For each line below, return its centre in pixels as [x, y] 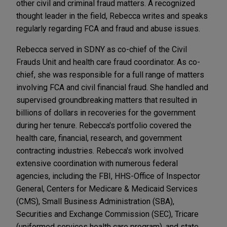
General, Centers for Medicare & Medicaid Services [107, 189]
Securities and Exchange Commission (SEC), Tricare [107, 214]
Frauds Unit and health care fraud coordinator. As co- [108, 62]
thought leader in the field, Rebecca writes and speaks [112, 16]
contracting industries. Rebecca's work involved [100, 151]
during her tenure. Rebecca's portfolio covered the [104, 126]
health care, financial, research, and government [99, 138]
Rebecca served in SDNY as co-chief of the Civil [102, 50]
